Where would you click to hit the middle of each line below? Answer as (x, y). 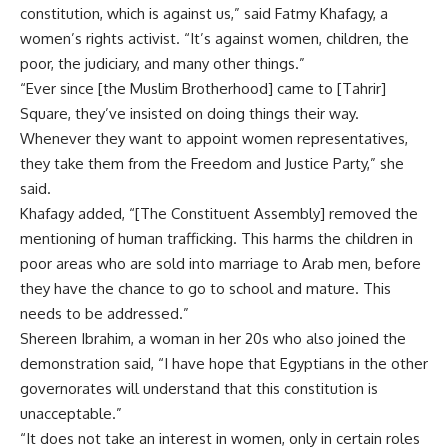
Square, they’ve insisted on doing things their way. (189, 113)
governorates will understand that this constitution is (199, 388)
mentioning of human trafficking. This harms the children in (216, 238)
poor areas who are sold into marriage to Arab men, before (220, 263)
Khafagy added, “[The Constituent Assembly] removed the (219, 213)
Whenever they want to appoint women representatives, (214, 138)
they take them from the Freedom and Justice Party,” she (212, 163)
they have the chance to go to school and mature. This (205, 288)
